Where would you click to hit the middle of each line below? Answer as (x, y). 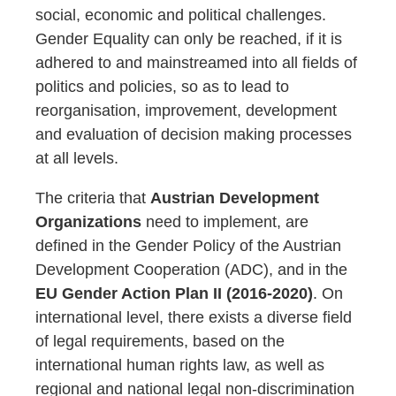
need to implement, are (225, 221)
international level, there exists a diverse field (194, 317)
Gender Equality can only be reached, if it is (189, 38)
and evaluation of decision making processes (194, 134)
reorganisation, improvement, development (186, 110)
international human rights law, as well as (180, 365)
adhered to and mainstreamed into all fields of (196, 62)
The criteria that (93, 198)
